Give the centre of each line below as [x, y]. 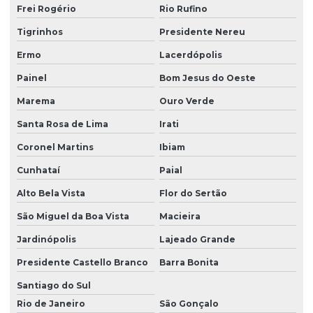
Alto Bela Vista [51, 194]
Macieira [180, 217]
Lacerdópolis [190, 55]
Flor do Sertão [193, 194]
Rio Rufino [183, 9]
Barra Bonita [189, 263]
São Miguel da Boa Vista [73, 217]
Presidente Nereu [202, 32]
